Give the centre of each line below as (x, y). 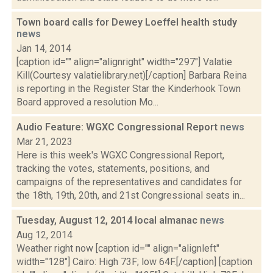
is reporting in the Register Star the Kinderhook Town (129, 89)
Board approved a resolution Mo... (87, 102)
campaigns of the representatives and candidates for (129, 182)
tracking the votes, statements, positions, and (113, 168)
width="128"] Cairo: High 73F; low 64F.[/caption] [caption (134, 262)
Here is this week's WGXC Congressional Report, (120, 155)
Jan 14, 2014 (44, 48)
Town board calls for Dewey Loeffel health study (127, 22)
